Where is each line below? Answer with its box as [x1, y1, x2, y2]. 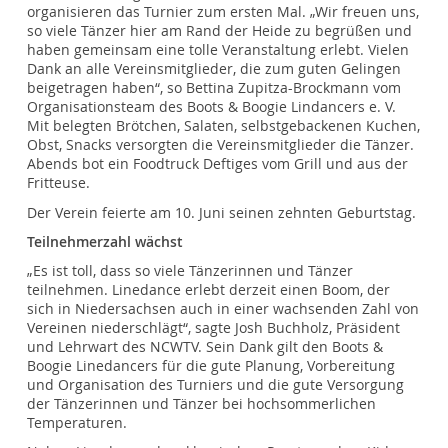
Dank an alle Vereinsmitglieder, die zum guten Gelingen [27, 60, 402, 79]
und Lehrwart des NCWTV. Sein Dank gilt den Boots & [27, 338, 384, 357]
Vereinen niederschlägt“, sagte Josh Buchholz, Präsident [27, 319, 401, 338]
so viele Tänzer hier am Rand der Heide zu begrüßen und [27, 22, 413, 41]
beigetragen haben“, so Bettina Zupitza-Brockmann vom [27, 79, 402, 98]
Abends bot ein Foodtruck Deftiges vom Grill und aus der [27, 155, 409, 174]
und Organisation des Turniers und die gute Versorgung [27, 376, 405, 395]
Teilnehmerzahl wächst [27, 232, 184, 251]
